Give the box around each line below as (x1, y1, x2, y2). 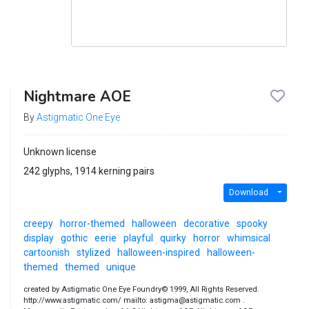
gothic (60, 232, 88, 243)
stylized (76, 246, 110, 258)
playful (123, 232, 153, 243)
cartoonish (23, 246, 70, 258)
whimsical (226, 232, 270, 243)
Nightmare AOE (23, 86, 131, 106)
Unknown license (23, 146, 97, 157)
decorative (183, 217, 230, 229)
